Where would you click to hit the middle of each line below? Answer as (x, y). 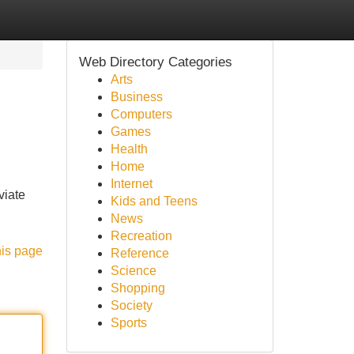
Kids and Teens (154, 201)
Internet (131, 184)
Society (131, 305)
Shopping (137, 288)
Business (136, 97)
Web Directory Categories (155, 62)
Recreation (141, 236)
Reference (139, 253)
